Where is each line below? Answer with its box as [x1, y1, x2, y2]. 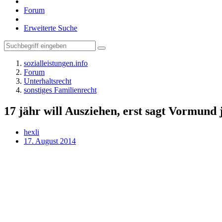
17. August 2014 [24, 136, 76, 145]
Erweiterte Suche [24, 24, 77, 32]
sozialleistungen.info [24, 59, 88, 67]
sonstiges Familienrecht [24, 86, 97, 94]
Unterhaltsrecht [24, 77, 71, 85]
